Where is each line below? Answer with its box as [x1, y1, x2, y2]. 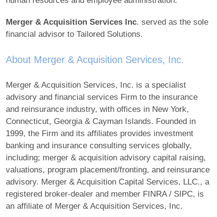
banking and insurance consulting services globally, [6, 141, 192, 151]
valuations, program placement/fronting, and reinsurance [6, 165, 210, 175]
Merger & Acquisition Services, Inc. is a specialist [6, 80, 186, 90]
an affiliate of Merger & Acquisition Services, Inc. [6, 201, 183, 211]
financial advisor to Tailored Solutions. [6, 30, 143, 39]
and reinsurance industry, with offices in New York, [6, 105, 189, 114]
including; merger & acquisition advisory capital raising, [6, 153, 206, 163]
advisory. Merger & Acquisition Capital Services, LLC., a [6, 177, 209, 187]
